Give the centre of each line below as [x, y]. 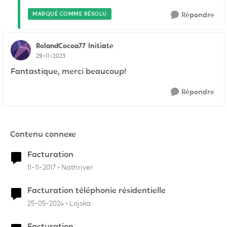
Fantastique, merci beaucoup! [68, 71]
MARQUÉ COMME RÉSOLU [70, 14]
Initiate [101, 46]
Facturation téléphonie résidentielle [97, 190]
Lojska [80, 203]
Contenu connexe [43, 134]
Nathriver [77, 167]
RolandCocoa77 [61, 45]
